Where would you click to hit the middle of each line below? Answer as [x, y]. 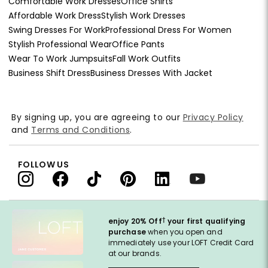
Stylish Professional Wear [60, 45]
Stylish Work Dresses [143, 16]
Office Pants [138, 45]
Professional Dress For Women [168, 30]
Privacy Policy [213, 118]
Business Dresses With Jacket [151, 73]
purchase [127, 232]
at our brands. [135, 254]
